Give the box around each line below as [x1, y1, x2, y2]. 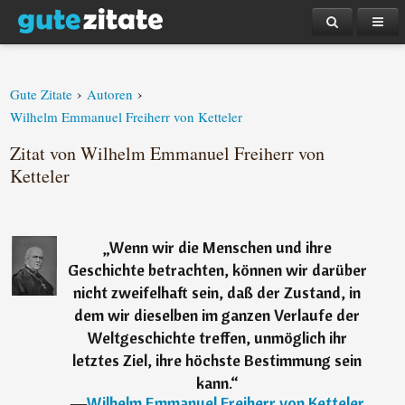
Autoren [87, 85, 134, 103]
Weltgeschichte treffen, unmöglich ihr [87, 327, 347, 348]
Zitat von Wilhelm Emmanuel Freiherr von [10, 141, 325, 165]
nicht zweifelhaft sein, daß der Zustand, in [73, 282, 362, 303]
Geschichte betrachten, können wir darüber [67, 259, 367, 280]
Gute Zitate [10, 85, 73, 103]
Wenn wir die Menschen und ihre [108, 237, 332, 258]
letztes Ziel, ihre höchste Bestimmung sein [72, 350, 363, 371]
